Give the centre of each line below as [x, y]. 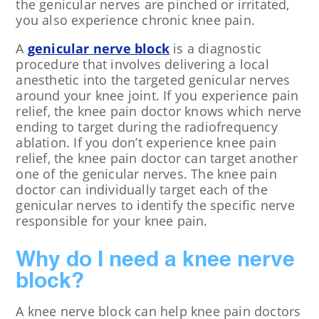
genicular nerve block [98, 48]
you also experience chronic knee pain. [135, 20]
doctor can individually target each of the [142, 189]
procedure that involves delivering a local [142, 64]
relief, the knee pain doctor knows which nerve [159, 111]
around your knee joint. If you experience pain [157, 95]
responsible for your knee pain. [112, 221]
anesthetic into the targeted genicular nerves [153, 80]
